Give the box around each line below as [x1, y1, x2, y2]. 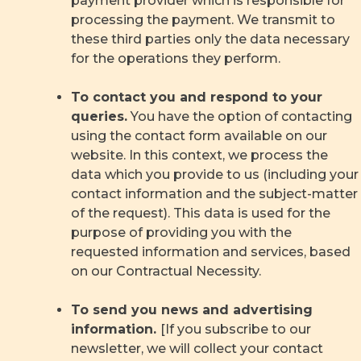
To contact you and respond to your [71, 89, 322, 106]
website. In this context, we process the [71, 147, 328, 164]
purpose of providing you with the [71, 225, 292, 241]
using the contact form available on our [71, 128, 327, 144]
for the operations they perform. [71, 51, 280, 67]
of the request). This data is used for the [71, 205, 330, 222]
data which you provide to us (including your [71, 167, 359, 183]
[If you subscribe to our [160, 322, 311, 338]
